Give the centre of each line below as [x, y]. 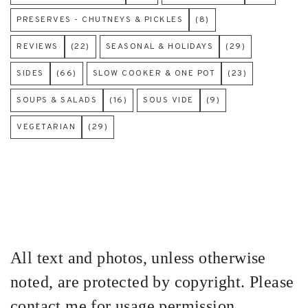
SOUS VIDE [168, 101]
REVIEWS [37, 47]
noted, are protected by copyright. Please [152, 282]
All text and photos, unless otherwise [138, 258]
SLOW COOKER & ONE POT [154, 74]
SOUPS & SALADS [57, 101]
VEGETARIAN [46, 128]
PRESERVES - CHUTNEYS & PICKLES [100, 20]
